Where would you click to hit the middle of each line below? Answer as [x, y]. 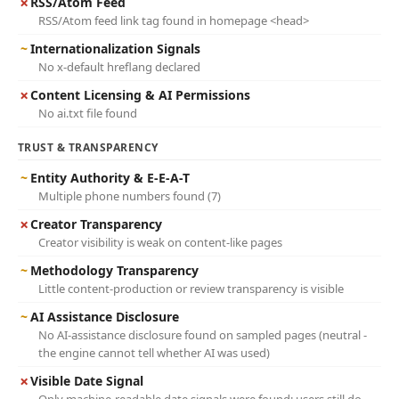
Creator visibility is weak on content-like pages [160, 242]
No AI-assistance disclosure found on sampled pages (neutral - [203, 335]
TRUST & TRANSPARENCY [88, 147]
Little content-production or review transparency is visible [191, 289]
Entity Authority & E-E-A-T [110, 178]
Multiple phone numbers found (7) [130, 196]
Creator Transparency [96, 224]
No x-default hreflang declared [119, 67]
